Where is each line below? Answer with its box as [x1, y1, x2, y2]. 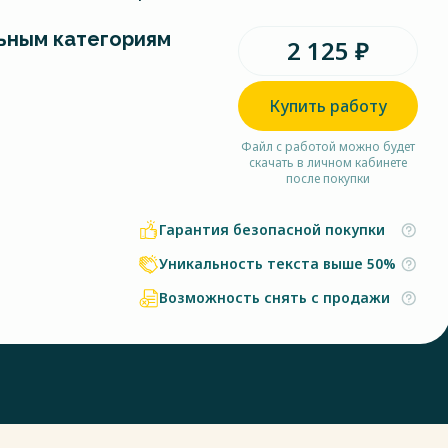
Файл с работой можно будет [241, 138, 415, 155]
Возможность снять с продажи [159, 288, 390, 307]
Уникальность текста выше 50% [159, 254, 396, 273]
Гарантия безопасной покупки [159, 220, 385, 239]
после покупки [286, 170, 370, 187]
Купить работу [269, 95, 387, 117]
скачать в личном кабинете [249, 154, 407, 171]
